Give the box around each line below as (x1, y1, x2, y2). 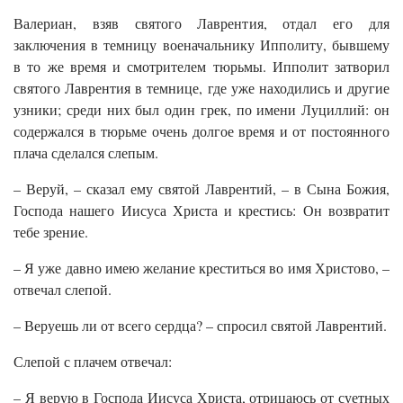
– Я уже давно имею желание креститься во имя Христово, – (13, 258, 390, 278)
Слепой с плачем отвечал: (13, 352, 172, 372)
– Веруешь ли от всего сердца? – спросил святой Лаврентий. (13, 316, 387, 336)
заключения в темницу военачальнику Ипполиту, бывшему (13, 35, 390, 55)
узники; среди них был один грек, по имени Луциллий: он (13, 100, 390, 120)
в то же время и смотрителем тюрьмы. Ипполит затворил (13, 57, 390, 76)
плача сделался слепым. (13, 143, 158, 163)
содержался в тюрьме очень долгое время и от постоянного (13, 121, 390, 141)
